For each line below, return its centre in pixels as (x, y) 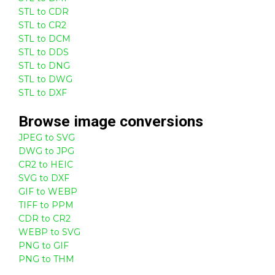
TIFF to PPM (46, 205)
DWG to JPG (46, 151)
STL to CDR (44, 11)
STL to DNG (44, 65)
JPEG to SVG (47, 137)
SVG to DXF (44, 178)
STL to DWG (45, 79)
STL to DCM (45, 38)
